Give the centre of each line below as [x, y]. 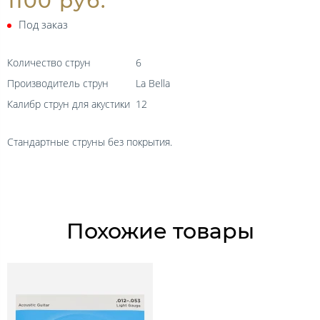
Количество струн [49, 62]
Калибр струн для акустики [69, 104]
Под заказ [43, 24]
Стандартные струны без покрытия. [90, 141]
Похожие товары [160, 231]
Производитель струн [58, 83]
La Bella [153, 83]
